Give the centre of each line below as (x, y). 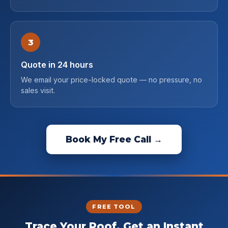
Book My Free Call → (114, 139)
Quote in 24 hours (57, 65)
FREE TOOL (114, 207)
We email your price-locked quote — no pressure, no (111, 80)
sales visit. (38, 90)
